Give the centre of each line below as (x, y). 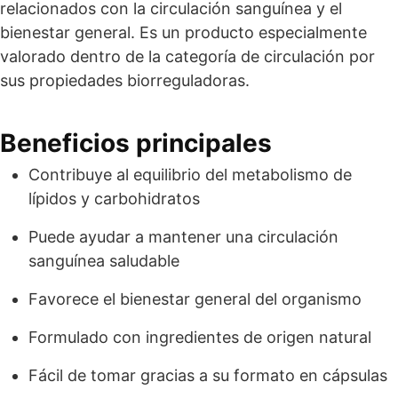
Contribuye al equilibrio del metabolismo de (190, 175)
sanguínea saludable (104, 261)
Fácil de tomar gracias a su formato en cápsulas (208, 375)
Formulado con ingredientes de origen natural (200, 337)
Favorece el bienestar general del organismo (195, 299)
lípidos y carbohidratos (114, 199)
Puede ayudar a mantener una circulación (183, 237)
